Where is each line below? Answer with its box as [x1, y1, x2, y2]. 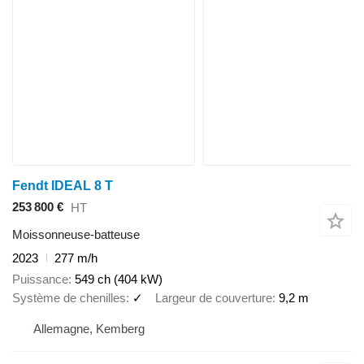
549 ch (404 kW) [75, 272, 162, 287]
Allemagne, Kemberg [33, 321, 145, 336]
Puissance [12, 272, 68, 287]
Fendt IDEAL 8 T [12, 178, 113, 193]
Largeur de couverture [155, 291, 272, 305]
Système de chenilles [12, 291, 126, 305]
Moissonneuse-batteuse [12, 227, 140, 241]
